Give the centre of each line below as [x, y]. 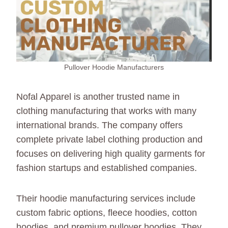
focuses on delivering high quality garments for [111, 153]
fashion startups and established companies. [107, 168]
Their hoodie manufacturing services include [106, 198]
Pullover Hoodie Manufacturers [114, 67]
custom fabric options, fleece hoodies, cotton [107, 212]
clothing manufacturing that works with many [106, 111]
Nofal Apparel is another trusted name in [98, 96]
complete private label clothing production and [109, 139]
